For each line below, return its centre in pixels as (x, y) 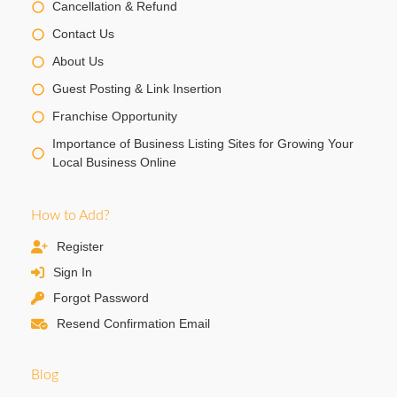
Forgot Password (101, 298)
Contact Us (83, 34)
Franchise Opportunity (115, 117)
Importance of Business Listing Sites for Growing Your (203, 144)
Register (80, 247)
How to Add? (70, 216)
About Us (78, 62)
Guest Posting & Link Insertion (137, 89)
